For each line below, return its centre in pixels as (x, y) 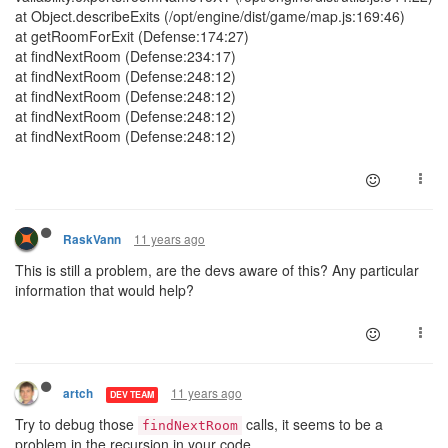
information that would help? (104, 290)
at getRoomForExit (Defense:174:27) (132, 36)
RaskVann (92, 239)
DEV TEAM (132, 394)
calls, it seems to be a (312, 424)
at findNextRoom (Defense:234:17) (125, 56)
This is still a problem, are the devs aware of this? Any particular (217, 270)
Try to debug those (76, 424)
